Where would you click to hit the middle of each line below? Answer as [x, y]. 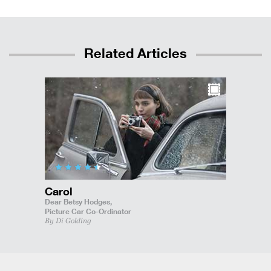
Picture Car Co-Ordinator [88, 211]
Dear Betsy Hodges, [78, 201]
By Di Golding [68, 220]
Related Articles [135, 53]
